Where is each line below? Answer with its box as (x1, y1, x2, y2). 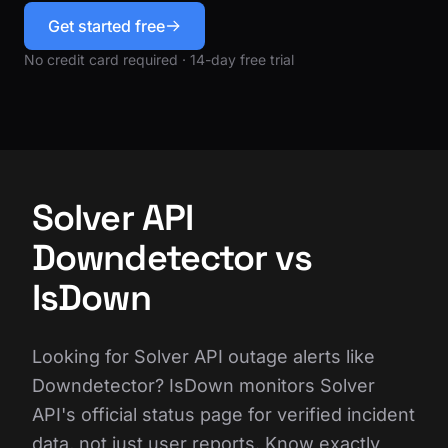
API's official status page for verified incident (32, 403, 415, 425)
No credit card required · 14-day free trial (24, 50, 294, 68)
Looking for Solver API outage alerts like (32, 345, 375, 367)
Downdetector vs (32, 234, 313, 281)
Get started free (48, 15, 165, 36)
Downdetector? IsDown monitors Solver (32, 374, 375, 396)
